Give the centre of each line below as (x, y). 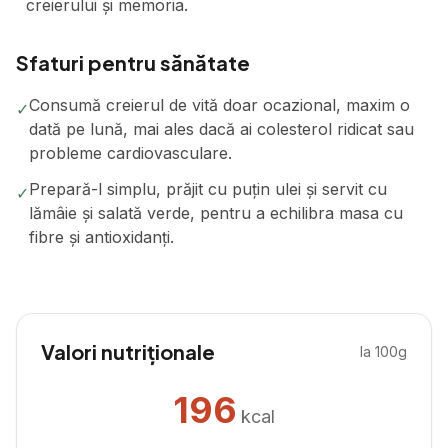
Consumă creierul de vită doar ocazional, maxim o (219, 105)
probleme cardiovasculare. (130, 153)
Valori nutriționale (128, 351)
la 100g (383, 351)
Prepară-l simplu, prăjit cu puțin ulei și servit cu (208, 189)
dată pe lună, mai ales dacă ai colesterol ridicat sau (221, 129)
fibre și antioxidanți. (101, 237)
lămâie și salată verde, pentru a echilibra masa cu (216, 213)
